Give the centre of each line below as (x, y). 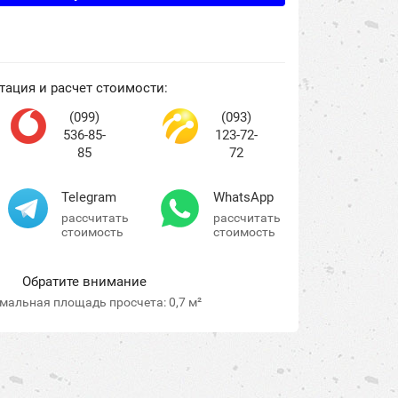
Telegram (89, 197)
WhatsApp (243, 197)
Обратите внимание (84, 282)
